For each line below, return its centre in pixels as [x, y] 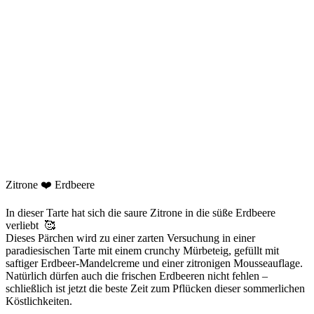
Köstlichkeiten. [39, 301]
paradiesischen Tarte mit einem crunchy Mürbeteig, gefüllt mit [142, 250]
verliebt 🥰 [30, 225]
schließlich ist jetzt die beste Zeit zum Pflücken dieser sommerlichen [155, 288]
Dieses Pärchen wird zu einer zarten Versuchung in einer [130, 238]
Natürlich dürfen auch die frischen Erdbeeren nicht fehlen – [137, 275]
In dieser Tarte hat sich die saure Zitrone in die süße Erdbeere [141, 212]
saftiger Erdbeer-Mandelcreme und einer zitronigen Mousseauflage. [154, 263]
